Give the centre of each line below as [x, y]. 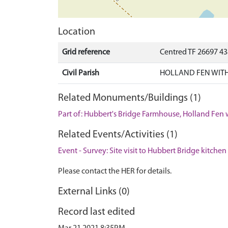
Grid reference [86, 52]
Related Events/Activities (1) [118, 135]
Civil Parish [81, 73]
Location [77, 32]
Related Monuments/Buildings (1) [130, 98]
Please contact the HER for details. [115, 172]
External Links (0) [94, 192]
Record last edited [96, 212]
